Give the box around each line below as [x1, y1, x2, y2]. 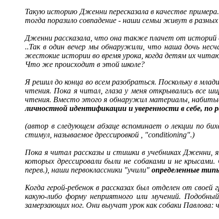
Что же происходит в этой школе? [25, 60, 145, 68]
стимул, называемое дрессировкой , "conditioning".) [25, 131, 195, 139]
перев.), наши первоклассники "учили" [25, 166, 152, 174]
